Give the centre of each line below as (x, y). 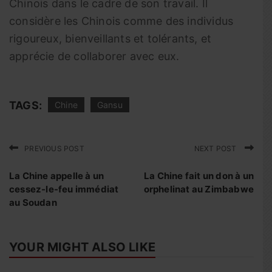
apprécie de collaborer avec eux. (94, 56)
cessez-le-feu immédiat (64, 189)
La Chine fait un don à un (199, 176)
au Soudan (33, 202)
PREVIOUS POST (54, 148)
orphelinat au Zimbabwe (199, 189)
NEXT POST (216, 148)
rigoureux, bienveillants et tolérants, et (110, 39)
